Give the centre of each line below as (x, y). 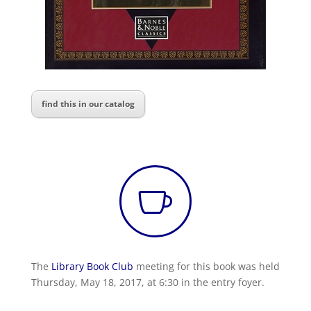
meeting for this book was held (206, 266)
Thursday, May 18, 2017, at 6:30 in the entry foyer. (148, 282)
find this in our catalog (88, 104)
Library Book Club (92, 266)
